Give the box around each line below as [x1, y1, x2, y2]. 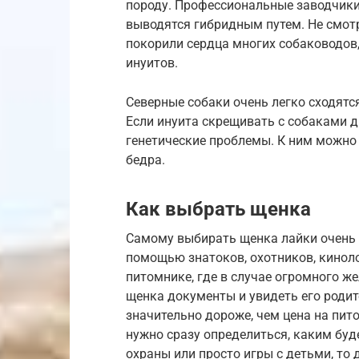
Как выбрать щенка [126, 198, 311, 220]
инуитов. [126, 55, 178, 71]
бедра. [126, 152, 165, 167]
